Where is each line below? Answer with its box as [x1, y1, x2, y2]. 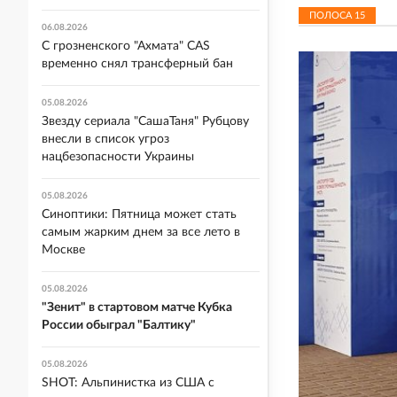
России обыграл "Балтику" [42, 319, 196, 331]
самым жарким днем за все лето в [42, 226, 240, 238]
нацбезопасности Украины [42, 151, 194, 163]
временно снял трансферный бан [42, 58, 233, 70]
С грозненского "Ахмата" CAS [42, 40, 210, 52]
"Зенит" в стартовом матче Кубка [42, 301, 232, 314]
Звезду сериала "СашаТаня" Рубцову [42, 115, 249, 128]
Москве [42, 244, 85, 256]
